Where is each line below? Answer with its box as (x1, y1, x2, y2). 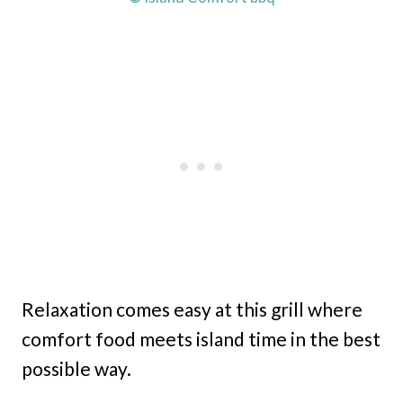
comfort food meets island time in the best (22, 327, 381, 351)
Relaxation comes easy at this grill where (22, 298, 363, 321)
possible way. (22, 357, 131, 381)
